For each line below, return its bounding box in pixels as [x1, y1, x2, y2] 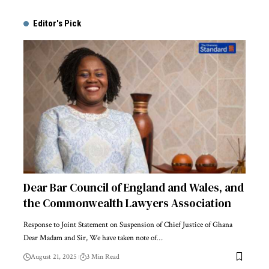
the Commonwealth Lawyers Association [23, 195, 231, 211]
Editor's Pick [33, 17, 81, 29]
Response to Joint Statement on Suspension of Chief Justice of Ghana [23, 219, 232, 230]
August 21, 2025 [31, 252, 77, 261]
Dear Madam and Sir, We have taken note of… [23, 232, 163, 243]
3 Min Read [86, 252, 119, 261]
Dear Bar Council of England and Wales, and [23, 179, 244, 195]
